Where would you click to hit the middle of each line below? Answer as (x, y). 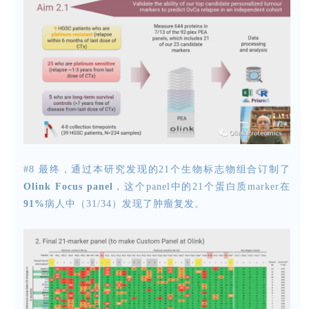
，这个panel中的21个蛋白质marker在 (202, 186)
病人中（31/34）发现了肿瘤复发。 (125, 203)
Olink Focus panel (68, 186)
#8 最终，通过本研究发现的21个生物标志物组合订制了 (157, 169)
